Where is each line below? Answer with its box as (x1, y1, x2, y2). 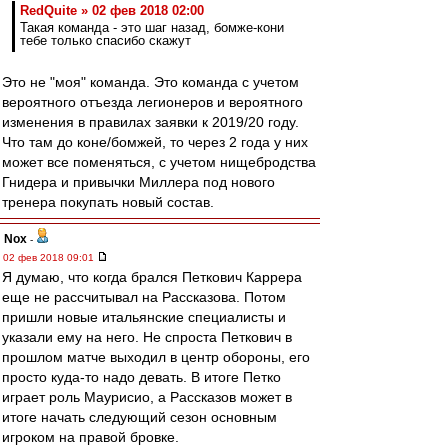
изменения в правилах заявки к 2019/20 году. (2, 114, 299, 130)
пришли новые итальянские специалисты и (2, 309, 286, 325)
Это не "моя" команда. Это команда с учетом (2, 74, 299, 90)
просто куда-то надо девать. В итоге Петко (2, 369, 281, 385)
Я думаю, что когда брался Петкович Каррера (2, 269, 302, 285)
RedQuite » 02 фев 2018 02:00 (20, 3, 204, 18)
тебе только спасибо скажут (20, 33, 191, 48)
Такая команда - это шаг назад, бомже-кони (20, 20, 284, 35)
